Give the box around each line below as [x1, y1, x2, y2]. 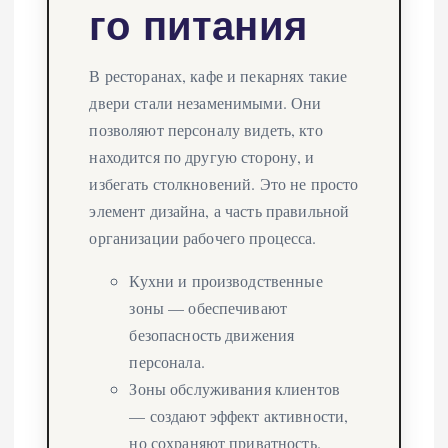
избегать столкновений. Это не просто [89, 172, 359, 194]
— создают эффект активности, [129, 404, 349, 426]
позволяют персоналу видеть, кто [89, 118, 323, 140]
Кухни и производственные [129, 269, 323, 291]
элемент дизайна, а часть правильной [89, 199, 350, 221]
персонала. [129, 350, 205, 372]
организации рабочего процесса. [89, 226, 317, 248]
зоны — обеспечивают [129, 296, 288, 318]
